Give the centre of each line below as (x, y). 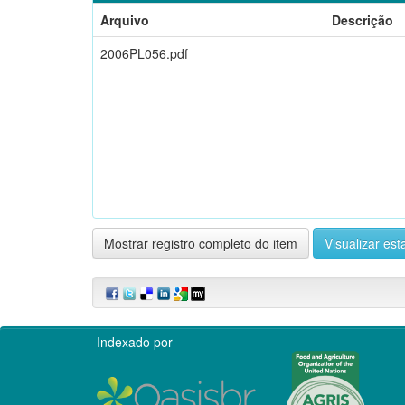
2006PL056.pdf (144, 53)
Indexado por (135, 341)
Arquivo (125, 19)
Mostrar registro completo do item (201, 243)
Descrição (363, 19)
